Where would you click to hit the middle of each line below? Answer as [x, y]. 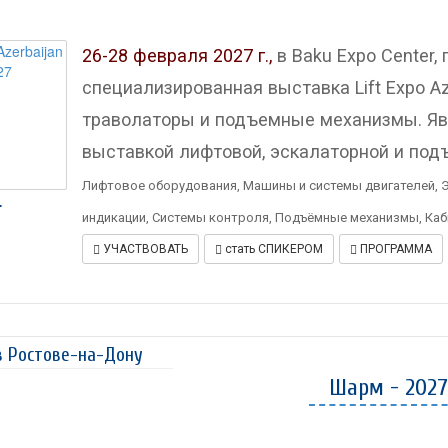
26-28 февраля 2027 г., [176, 55]
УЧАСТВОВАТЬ [143, 248]
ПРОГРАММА [394, 248]
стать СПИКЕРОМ [272, 248]
